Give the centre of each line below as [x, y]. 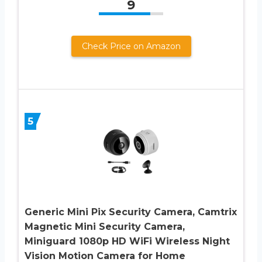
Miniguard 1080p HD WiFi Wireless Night [127, 242]
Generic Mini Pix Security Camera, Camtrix [131, 212]
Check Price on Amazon [131, 46]
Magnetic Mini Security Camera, [105, 227]
